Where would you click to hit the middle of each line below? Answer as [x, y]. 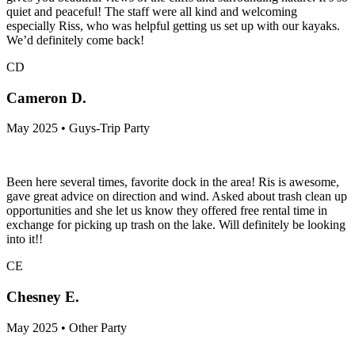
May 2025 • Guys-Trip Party [78, 128]
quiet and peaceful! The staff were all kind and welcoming [152, 11]
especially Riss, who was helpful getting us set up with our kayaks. [173, 25]
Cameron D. [46, 97]
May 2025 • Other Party [67, 327]
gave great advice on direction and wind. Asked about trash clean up [177, 197]
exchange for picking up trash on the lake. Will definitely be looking [176, 225]
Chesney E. [43, 297]
